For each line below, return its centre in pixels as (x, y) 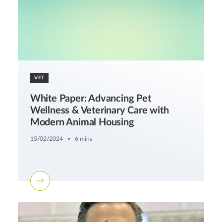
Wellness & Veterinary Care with (99, 110)
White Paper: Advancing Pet (90, 98)
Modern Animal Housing (82, 122)
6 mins (83, 139)
